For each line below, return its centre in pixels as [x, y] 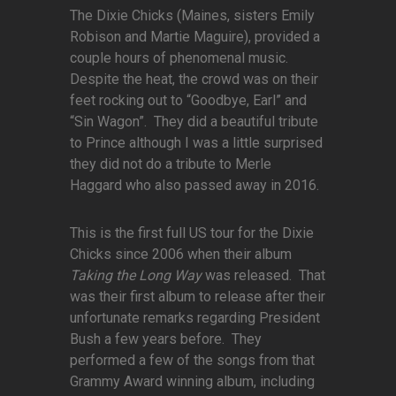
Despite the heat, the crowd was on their [194, 80]
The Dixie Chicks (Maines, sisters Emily [192, 16]
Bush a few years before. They [166, 339]
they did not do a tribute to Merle [171, 164]
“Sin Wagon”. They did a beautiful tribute [194, 122]
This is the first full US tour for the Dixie [192, 233]
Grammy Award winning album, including [192, 382]
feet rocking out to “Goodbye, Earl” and [188, 101]
